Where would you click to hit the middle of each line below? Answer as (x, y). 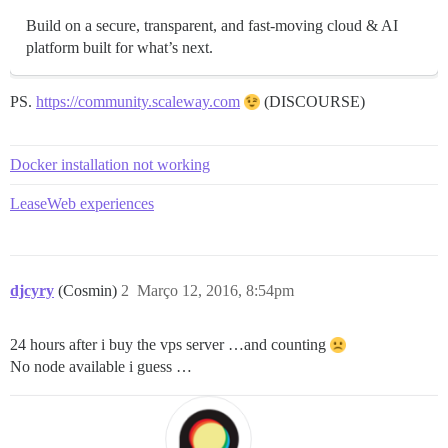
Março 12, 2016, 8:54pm (215, 291)
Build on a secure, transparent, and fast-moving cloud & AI (212, 26)
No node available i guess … (101, 367)
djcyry (32, 291)
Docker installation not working (110, 165)
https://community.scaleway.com (138, 102)
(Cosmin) (89, 291)
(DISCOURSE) (312, 102)
